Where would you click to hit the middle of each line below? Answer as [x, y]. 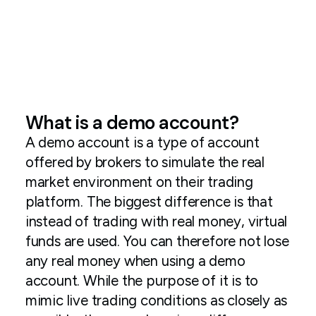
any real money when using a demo [135, 261]
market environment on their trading [139, 182]
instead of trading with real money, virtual [156, 221]
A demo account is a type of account [142, 142]
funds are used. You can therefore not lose [157, 241]
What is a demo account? [132, 123]
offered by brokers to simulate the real [145, 162]
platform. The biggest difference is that [149, 202]
